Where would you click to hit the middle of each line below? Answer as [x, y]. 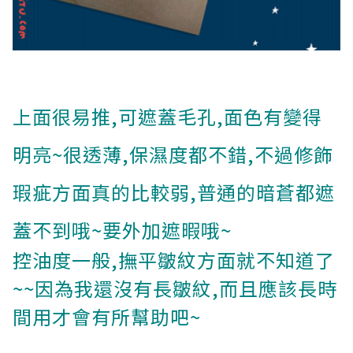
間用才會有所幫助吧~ [107, 317]
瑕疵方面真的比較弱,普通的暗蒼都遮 [174, 192]
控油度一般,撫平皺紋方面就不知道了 [174, 260]
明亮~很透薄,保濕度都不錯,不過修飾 [173, 154]
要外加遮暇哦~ [167, 230]
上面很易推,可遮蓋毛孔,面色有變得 [167, 117]
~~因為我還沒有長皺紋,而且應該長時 [175, 288]
